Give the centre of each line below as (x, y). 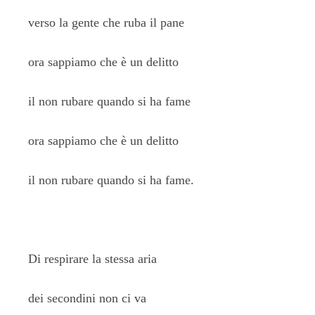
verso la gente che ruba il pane (106, 22)
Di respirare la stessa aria (92, 259)
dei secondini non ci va (87, 298)
